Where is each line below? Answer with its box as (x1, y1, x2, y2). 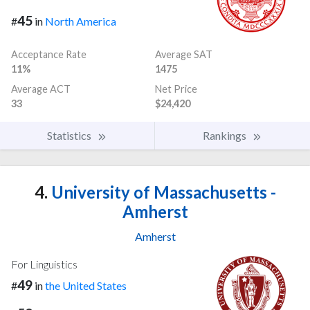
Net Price (155, 83, 197, 95)
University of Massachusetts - (47, 182, 276, 203)
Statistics (47, 129, 93, 143)
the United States (45, 279, 127, 293)
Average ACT (11, 83, 71, 95)
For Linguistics (11, 257, 77, 271)
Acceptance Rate (11, 48, 86, 61)
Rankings (203, 129, 248, 143)
